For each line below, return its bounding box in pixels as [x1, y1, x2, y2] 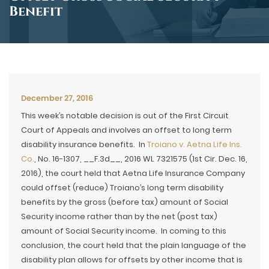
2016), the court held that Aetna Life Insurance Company [21, 168, 245, 179]
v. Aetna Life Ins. [177, 139, 242, 150]
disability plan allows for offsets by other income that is [21, 254, 243, 265]
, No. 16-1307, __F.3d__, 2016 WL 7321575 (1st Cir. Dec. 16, [34, 153, 247, 165]
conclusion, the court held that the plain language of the [21, 240, 246, 251]
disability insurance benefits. [21, 139, 135, 150]
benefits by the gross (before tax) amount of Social [21, 196, 228, 208]
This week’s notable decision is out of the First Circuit [21, 110, 229, 121]
